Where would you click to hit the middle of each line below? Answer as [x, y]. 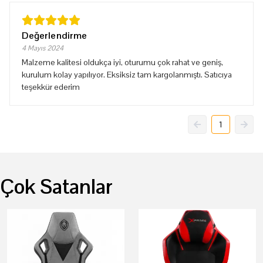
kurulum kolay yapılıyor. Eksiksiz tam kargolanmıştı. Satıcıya [127, 75]
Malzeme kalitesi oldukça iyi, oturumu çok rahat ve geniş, [122, 62]
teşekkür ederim [51, 87]
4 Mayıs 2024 [43, 48]
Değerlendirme [55, 36]
